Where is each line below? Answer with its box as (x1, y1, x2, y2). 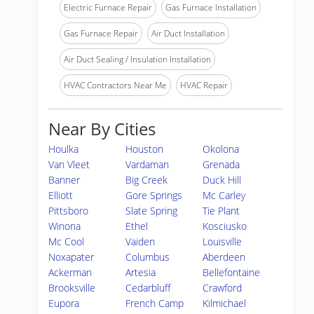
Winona (48, 219, 81, 233)
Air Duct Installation (151, 27, 225, 39)
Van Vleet (48, 158, 90, 171)
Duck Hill (203, 173, 242, 186)
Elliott (48, 189, 73, 202)
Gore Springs (125, 189, 183, 202)
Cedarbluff (125, 281, 171, 294)
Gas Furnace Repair (64, 27, 138, 39)
